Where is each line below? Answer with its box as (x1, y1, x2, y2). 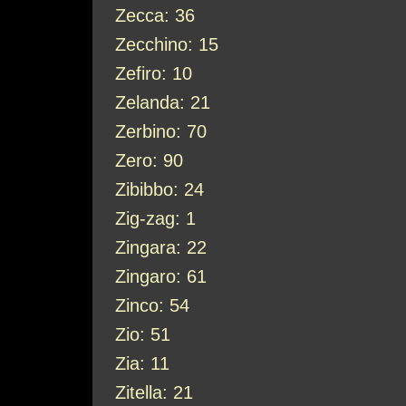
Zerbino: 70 (115, 121, 207, 141)
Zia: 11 (115, 353, 169, 373)
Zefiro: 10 (115, 63, 192, 83)
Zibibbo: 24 (115, 179, 204, 199)
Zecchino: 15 (115, 34, 218, 54)
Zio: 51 (115, 324, 170, 344)
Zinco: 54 (115, 295, 189, 315)
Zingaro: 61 (115, 266, 207, 286)
